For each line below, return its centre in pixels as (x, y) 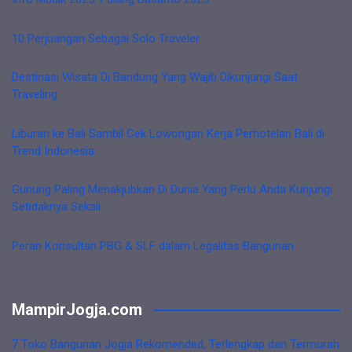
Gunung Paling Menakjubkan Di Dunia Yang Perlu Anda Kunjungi (172, 189)
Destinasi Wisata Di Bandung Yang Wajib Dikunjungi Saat (155, 77)
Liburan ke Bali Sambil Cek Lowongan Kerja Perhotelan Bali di (168, 133)
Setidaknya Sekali (56, 207)
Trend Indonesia (53, 150)
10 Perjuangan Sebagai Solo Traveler (106, 38)
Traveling (35, 94)
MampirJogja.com (77, 310)
